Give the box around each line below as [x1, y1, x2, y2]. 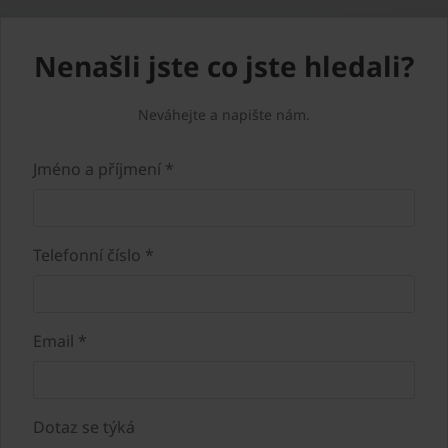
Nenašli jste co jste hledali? [34, 46, 414, 85]
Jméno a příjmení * [33, 157, 174, 180]
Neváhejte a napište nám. [138, 104, 310, 124]
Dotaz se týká [33, 415, 135, 438]
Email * [33, 329, 87, 352]
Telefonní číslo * [33, 243, 154, 266]
